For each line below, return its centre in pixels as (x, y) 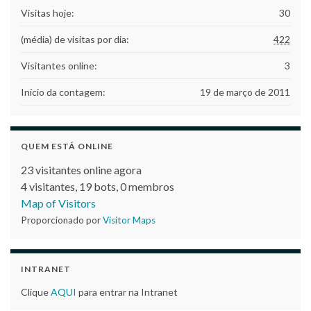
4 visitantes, (49, 186)
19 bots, (99, 186)
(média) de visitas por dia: (75, 39)
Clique (36, 292)
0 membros (147, 186)
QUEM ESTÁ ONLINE (67, 146)
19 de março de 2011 (245, 92)
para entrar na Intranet (127, 292)
